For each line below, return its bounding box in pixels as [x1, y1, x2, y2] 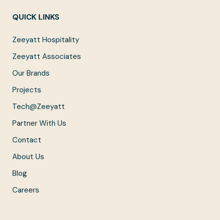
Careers [12, 185, 39, 195]
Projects [12, 85, 41, 95]
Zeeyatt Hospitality [12, 35, 79, 45]
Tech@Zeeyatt [12, 102, 65, 112]
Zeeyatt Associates [12, 52, 81, 62]
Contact [12, 135, 41, 145]
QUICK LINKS [12, 12, 60, 23]
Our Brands [12, 68, 50, 79]
